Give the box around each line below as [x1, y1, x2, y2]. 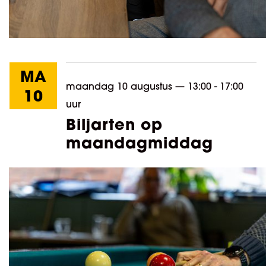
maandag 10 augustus [66, 80, 175, 93]
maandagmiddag [66, 132, 213, 153]
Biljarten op [66, 114, 163, 135]
